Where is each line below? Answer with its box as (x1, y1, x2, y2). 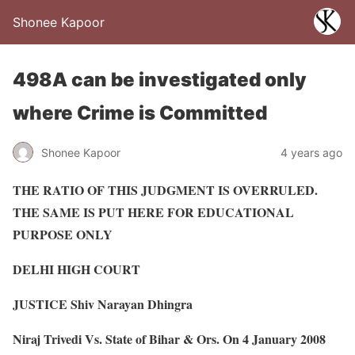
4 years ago (281, 145, 342, 159)
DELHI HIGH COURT (13, 260, 140, 278)
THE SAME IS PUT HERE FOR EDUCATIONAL (13, 203, 294, 221)
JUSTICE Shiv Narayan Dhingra (13, 295, 193, 313)
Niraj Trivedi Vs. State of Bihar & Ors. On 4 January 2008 (13, 330, 326, 348)
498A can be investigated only (13, 68, 307, 91)
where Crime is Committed (13, 101, 267, 124)
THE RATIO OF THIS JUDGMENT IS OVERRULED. (13, 181, 318, 199)
